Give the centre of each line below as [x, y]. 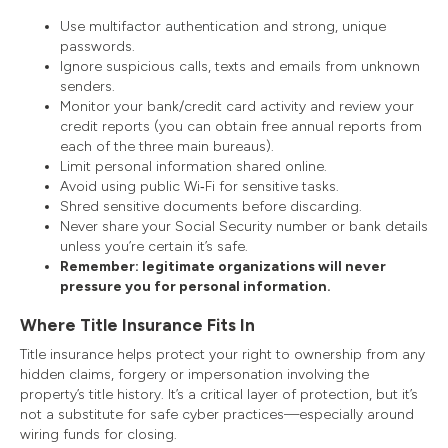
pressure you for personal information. [195, 286]
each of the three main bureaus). [167, 146]
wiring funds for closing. [98, 434]
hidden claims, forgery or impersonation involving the [194, 374]
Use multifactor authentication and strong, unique [223, 26]
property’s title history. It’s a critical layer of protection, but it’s [219, 394]
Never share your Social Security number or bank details [244, 226]
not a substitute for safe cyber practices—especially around [217, 414]
